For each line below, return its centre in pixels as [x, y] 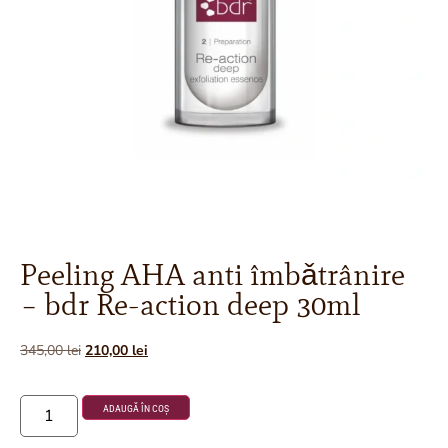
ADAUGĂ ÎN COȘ [136, 408]
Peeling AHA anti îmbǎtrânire [212, 274]
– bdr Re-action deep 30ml [190, 304]
